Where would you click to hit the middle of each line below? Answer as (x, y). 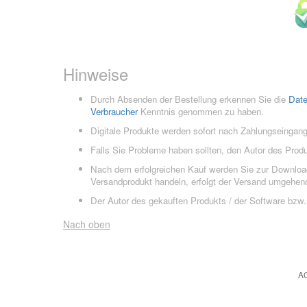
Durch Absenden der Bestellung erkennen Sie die (189, 99)
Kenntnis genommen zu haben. (201, 112)
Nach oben (87, 224)
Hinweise (96, 74)
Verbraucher (114, 112)
